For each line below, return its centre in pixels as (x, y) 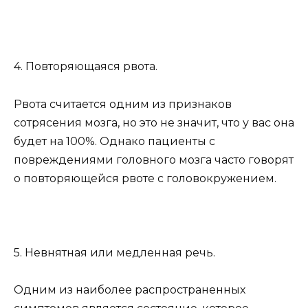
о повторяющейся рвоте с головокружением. (145, 178)
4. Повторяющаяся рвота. (86, 67)
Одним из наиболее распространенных (130, 290)
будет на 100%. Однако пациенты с (114, 141)
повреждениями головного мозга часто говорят (154, 159)
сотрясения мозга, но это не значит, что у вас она (154, 122)
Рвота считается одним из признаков (123, 104)
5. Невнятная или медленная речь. (114, 252)
